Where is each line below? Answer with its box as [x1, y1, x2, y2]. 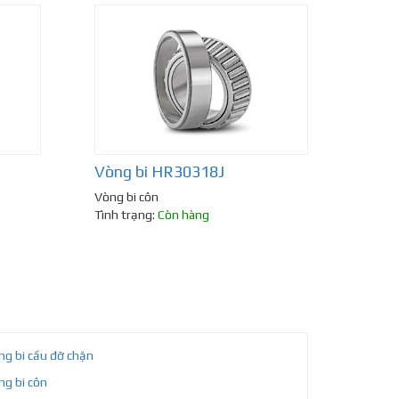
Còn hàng [158, 208, 209, 223]
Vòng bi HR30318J [94, 162, 224, 182]
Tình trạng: [94, 208, 158, 223]
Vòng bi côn [94, 190, 159, 205]
